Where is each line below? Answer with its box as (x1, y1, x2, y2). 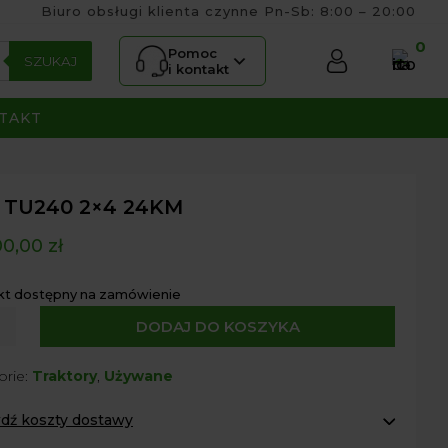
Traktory (32, 367, 97, 385)
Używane (104, 367, 173, 385)
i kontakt (168, 61, 229, 77)
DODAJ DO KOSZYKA (135, 317, 300, 336)
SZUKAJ (24, 52, 77, 69)
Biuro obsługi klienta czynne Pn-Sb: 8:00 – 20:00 (41, 3, 416, 19)
